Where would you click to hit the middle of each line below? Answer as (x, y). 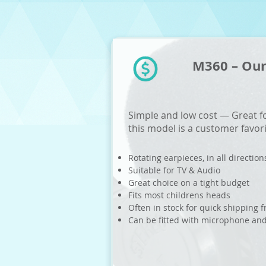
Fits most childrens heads (179, 195)
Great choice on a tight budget (189, 183)
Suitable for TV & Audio (174, 170)
